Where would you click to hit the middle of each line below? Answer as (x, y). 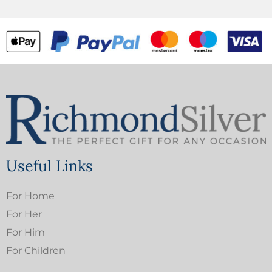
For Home (30, 195)
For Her (24, 214)
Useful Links (49, 165)
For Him (25, 232)
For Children (36, 250)
